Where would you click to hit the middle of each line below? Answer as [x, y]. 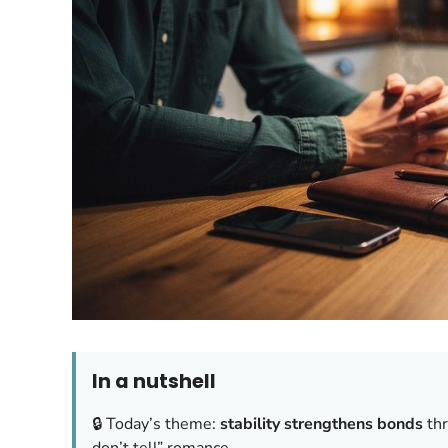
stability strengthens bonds [321, 423]
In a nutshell [154, 381]
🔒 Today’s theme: [156, 423]
